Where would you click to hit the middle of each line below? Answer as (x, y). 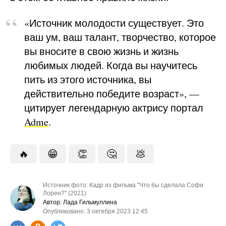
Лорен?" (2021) (65, 193)
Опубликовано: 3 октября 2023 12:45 (95, 211)
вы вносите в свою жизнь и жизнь (101, 51)
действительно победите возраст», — (112, 93)
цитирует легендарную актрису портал (114, 107)
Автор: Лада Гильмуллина (80, 202)
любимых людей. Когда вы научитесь (111, 65)
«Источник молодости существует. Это (114, 23)
